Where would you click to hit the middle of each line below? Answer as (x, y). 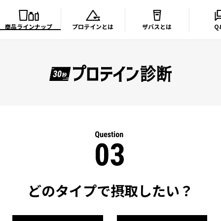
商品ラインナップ (29, 26)
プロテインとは (93, 26)
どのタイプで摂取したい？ (110, 190)
